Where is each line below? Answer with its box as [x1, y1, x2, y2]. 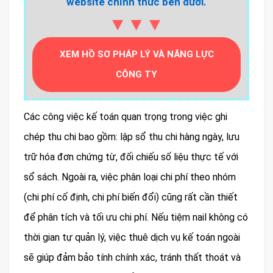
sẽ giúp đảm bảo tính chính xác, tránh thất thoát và [24, 252, 241, 264]
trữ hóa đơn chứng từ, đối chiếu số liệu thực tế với [24, 151, 238, 163]
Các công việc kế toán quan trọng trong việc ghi [24, 111, 227, 123]
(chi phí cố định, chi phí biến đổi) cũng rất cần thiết [24, 191, 238, 204]
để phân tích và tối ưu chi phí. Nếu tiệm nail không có [24, 211, 248, 224]
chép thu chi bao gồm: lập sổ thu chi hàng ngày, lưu [24, 131, 239, 143]
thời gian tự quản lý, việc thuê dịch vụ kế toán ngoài [24, 232, 240, 244]
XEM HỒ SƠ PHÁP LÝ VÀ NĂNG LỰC [59, 49, 214, 60]
